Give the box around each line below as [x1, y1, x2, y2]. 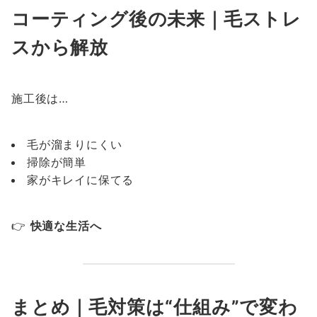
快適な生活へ [30, 219, 102, 233]
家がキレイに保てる [27, 173, 134, 187]
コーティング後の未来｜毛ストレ [11, 8, 301, 30]
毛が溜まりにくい [27, 137, 122, 151]
